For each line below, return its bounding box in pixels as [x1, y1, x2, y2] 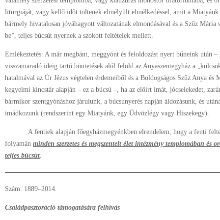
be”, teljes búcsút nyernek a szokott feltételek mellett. [5, 32, 153, 39]
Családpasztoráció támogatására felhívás [5, 204, 120, 211]
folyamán [5, 140, 33, 147]
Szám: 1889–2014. [5, 185, 57, 192]
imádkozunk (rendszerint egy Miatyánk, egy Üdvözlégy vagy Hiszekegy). [5, 110, 209, 117]
